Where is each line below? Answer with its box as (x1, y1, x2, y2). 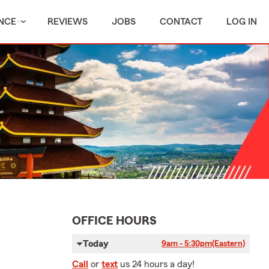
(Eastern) (212, 240, 245, 248)
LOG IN (226, 17, 257, 26)
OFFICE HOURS (72, 215, 157, 227)
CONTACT (160, 17, 202, 26)
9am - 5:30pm (162, 240, 212, 248)
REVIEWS (47, 17, 88, 26)
